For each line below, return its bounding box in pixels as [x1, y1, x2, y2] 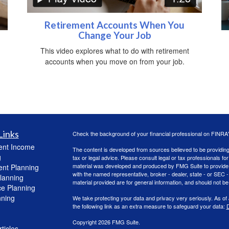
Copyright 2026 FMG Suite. [72, 217, 140, 226]
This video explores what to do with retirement [40, 45, 189, 56]
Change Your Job [78, 29, 151, 41]
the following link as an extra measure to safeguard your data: [72, 201, 226, 210]
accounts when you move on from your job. [44, 56, 185, 66]
